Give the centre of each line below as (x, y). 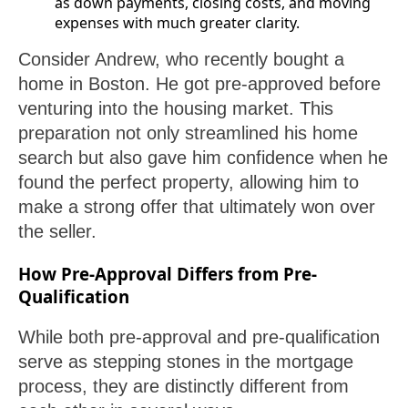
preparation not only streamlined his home (188, 133)
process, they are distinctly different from (184, 387)
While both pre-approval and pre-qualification (199, 337)
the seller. (57, 232)
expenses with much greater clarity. (177, 23)
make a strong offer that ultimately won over (197, 207)
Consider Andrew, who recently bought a (181, 60)
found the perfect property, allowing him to (189, 183)
